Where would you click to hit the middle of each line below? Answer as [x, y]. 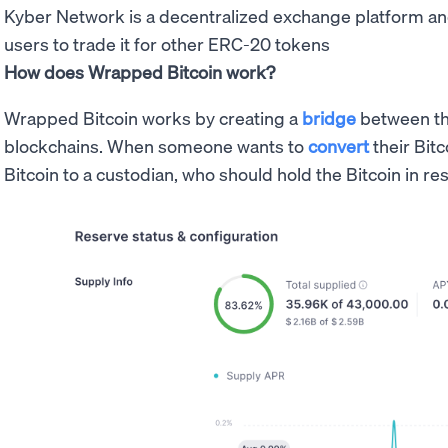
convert [338, 146]
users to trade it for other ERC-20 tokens [167, 44]
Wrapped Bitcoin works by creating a [153, 118]
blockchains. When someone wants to [156, 146]
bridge [329, 118]
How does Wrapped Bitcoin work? [139, 72]
